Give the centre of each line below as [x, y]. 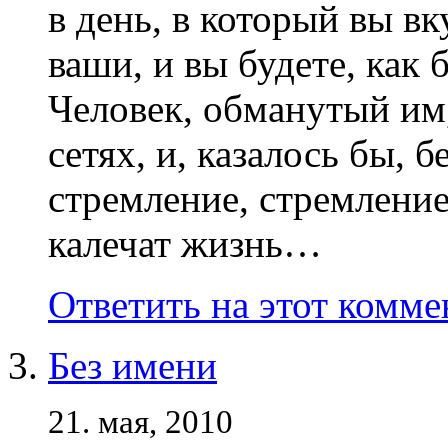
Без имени [132, 365]
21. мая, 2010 [140, 422]
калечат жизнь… [185, 243]
